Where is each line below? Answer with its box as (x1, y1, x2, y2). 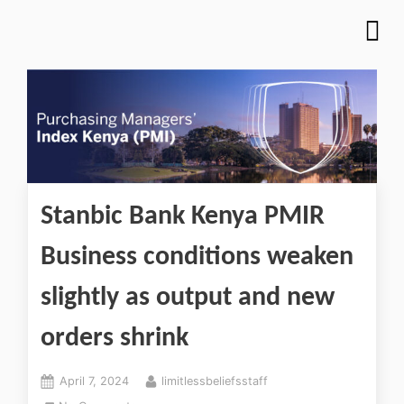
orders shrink (41, 325, 188, 353)
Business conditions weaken (41, 243, 353, 272)
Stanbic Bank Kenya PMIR (41, 203, 325, 232)
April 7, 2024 (60, 374, 130, 389)
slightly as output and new (41, 284, 335, 313)
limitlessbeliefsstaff (161, 374, 268, 389)
